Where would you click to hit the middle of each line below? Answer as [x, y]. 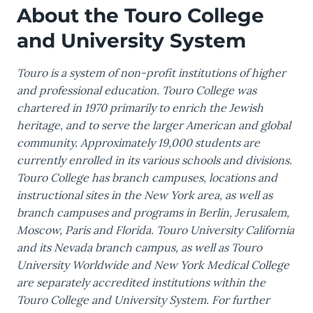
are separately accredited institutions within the [141, 283]
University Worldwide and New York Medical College [153, 265]
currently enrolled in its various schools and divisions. [154, 160]
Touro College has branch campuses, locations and [147, 178]
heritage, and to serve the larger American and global [154, 125]
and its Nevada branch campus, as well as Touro [139, 248]
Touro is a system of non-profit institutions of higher [151, 73]
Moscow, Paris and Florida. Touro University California [155, 230]
